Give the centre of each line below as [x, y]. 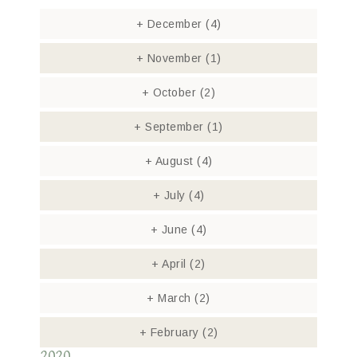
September [175, 127]
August [175, 161]
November [175, 58]
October [175, 92]
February [175, 332]
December [175, 24]
